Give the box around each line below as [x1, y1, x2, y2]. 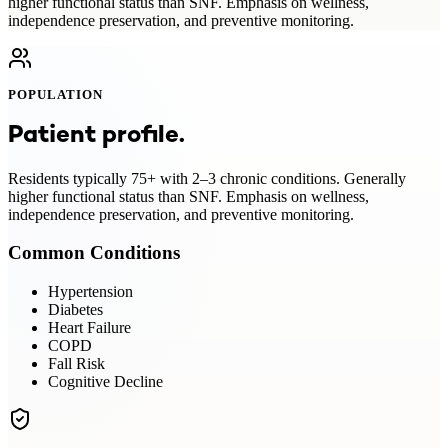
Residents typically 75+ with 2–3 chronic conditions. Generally [8, 169, 406, 187]
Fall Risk [48, 355, 105, 373]
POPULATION [8, 86, 104, 102]
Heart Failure [48, 319, 131, 337]
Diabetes [48, 301, 103, 319]
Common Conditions [8, 242, 180, 264]
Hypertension [48, 283, 133, 301]
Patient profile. [8, 123, 185, 149]
